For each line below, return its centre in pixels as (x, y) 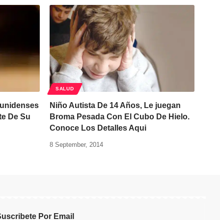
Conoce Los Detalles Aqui (98, 128)
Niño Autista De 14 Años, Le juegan (115, 105)
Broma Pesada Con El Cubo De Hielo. (120, 117)
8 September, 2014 (76, 145)
